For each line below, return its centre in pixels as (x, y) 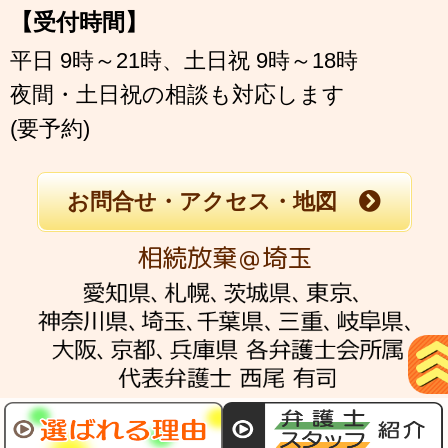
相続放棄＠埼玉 (224, 258)
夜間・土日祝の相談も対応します (177, 94)
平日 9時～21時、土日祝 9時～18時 (184, 60)
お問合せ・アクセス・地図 (202, 202)
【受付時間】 (79, 21)
